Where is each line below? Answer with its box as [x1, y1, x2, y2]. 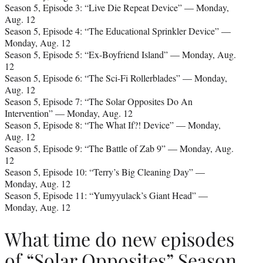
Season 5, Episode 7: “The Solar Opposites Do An [5, 95, 193, 107]
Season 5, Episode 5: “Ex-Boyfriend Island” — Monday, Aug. [5, 48, 236, 60]
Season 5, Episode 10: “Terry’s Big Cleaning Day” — [5, 165, 205, 178]
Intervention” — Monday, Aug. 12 [5, 106, 133, 119]
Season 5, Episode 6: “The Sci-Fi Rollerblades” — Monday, [5, 71, 227, 84]
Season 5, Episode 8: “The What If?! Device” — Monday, [5, 118, 221, 131]
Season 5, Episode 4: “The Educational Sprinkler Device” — [5, 24, 231, 37]
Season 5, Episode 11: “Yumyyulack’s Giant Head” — [5, 188, 208, 201]
